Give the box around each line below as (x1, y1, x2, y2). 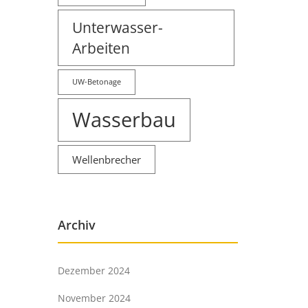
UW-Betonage (71, 76, 121, 87)
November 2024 (57, 291, 131, 305)
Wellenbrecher (71, 152, 141, 166)
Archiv (57, 216, 96, 233)
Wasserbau (71, 105, 176, 133)
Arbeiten (71, 37, 130, 58)
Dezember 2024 (57, 263, 130, 277)
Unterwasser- (71, 16, 163, 37)
